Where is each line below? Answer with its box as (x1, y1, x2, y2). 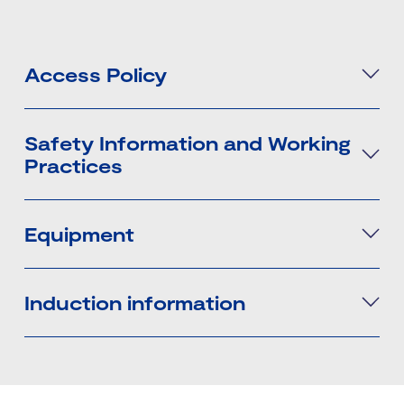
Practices (24, 152, 123, 177)
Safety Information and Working (24, 130, 351, 154)
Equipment (24, 221, 134, 245)
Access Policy (24, 61, 167, 86)
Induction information (24, 289, 245, 314)
